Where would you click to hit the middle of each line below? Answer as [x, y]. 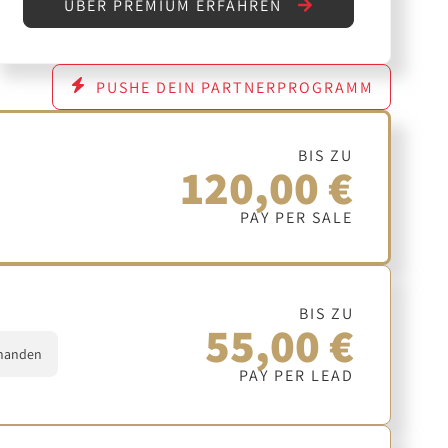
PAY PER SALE [296, 218]
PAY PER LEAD [297, 375]
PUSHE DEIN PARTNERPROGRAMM [234, 87]
